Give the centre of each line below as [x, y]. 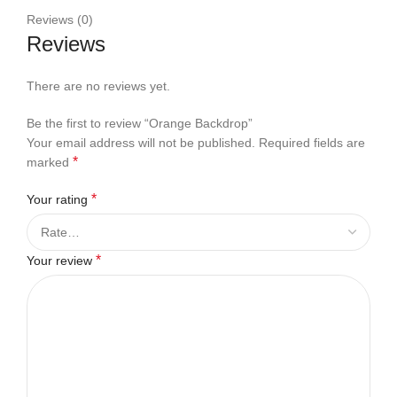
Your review [61, 261]
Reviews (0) [60, 19]
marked [50, 162]
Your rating [59, 199]
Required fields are [312, 143]
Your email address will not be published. [141, 143]
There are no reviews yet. [98, 86]
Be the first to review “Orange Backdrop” [140, 123]
